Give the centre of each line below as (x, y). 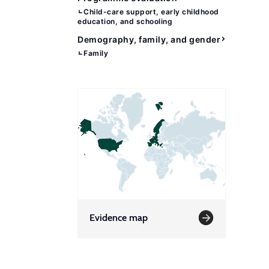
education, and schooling (125, 21)
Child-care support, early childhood (151, 12)
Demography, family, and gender (149, 40)
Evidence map (119, 218)
